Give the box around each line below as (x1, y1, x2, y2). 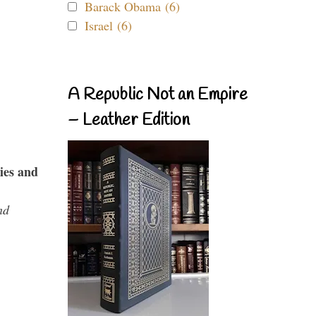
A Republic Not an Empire (68, 84, 248, 107)
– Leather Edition (68, 109, 190, 132)
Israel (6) (85, 17, 132, 34)
